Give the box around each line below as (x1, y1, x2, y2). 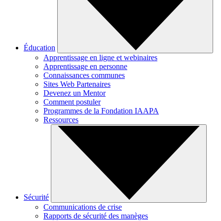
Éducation (24, 43, 55, 52)
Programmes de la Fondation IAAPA (43, 107, 159, 115)
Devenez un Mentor (43, 89, 106, 98)
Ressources (43, 115, 78, 124)
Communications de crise (43, 203, 122, 212)
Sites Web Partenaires (43, 80, 110, 89)
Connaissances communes (43, 71, 125, 80)
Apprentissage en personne (43, 62, 127, 71)
